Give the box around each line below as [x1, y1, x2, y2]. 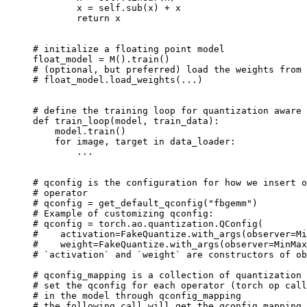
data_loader [170, 136, 230, 147]
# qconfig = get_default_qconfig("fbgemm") [33, 198, 258, 209]
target [115, 136, 148, 147]
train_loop [55, 116, 110, 127]
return [77, 13, 110, 24]
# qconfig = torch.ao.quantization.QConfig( [33, 219, 263, 230]
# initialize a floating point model [33, 44, 225, 55]
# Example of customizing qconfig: [33, 208, 214, 219]
